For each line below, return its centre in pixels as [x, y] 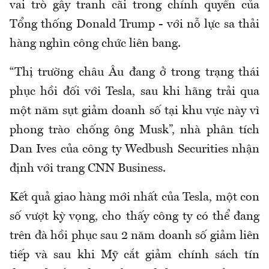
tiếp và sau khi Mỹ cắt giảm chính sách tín [134, 255]
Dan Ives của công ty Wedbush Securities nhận [134, 150]
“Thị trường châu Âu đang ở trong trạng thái [134, 73]
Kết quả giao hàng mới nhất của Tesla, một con [134, 198]
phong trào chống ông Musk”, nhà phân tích [134, 131]
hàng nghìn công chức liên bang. [95, 44]
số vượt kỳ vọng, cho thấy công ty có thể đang [134, 217]
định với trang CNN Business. [88, 169]
